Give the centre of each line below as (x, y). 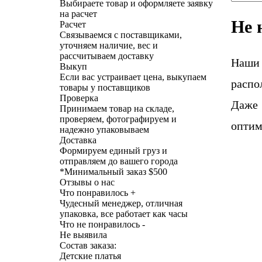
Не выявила (83, 235)
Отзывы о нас (87, 182)
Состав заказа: (88, 245)
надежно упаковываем (104, 129)
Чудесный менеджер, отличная (121, 203)
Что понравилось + (98, 192)
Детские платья (90, 256)
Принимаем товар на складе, (117, 108)
